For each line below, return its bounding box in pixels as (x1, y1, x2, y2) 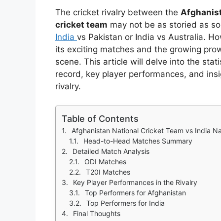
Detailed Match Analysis (73, 147, 149, 155)
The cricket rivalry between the (55, 7, 181, 18)
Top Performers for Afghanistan (85, 188, 186, 197)
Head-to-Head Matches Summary (83, 136, 192, 145)
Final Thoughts (73, 209, 120, 218)
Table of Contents (62, 113, 139, 124)
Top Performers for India (86, 198, 165, 207)
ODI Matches (84, 157, 126, 166)
